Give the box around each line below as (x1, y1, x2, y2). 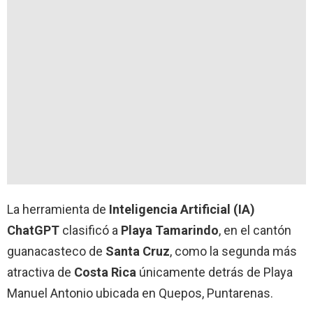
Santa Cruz (105, 244, 170, 259)
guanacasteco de (7, 244, 105, 259)
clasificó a (59, 223, 121, 238)
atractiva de (7, 265, 74, 280)
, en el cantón (219, 223, 291, 238)
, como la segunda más (170, 244, 297, 259)
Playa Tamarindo (121, 223, 219, 238)
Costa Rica (74, 265, 136, 280)
